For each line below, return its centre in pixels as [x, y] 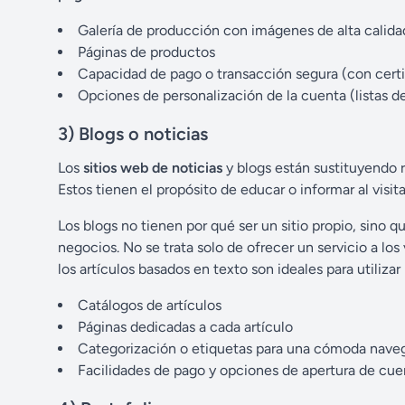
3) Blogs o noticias [133, 134]
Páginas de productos [146, 52]
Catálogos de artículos [150, 306]
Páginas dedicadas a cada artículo [185, 327]
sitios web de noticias [153, 168]
